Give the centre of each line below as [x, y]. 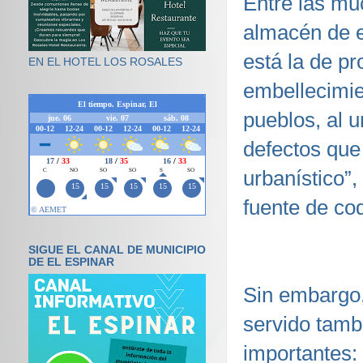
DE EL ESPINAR [71, 262]
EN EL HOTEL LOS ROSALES [105, 62]
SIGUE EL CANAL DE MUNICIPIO [117, 250]
